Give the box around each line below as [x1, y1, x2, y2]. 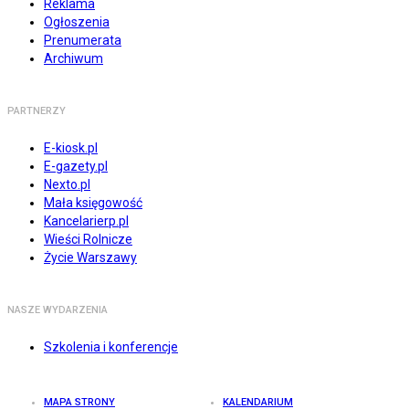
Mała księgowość [44, 195, 142, 211]
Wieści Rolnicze [44, 232, 132, 247]
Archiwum [44, 51, 103, 67]
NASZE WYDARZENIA [7, 304, 108, 317]
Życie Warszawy [44, 250, 137, 266]
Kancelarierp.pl [44, 214, 129, 229]
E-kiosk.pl [44, 141, 98, 156]
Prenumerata [44, 33, 121, 48]
